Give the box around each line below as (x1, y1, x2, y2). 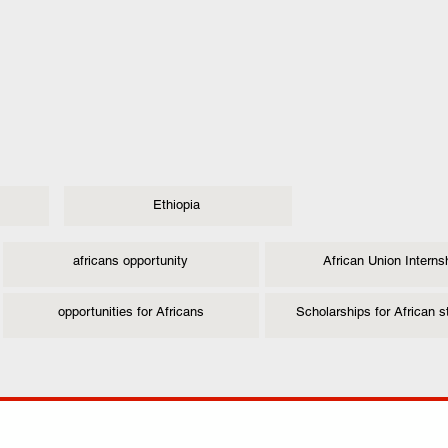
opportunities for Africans (57, 304, 204, 319)
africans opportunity (73, 253, 188, 268)
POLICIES (94, 421, 177, 442)
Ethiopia (152, 197, 200, 212)
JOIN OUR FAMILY (282, 421, 434, 442)
